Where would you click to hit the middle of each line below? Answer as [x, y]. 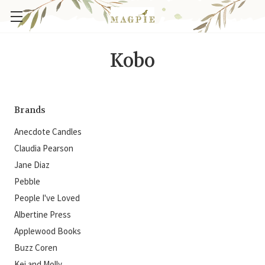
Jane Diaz [32, 165]
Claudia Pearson [44, 148]
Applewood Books [48, 231]
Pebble [27, 181]
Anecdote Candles [48, 132]
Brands [30, 110]
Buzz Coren [36, 248]
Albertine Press [43, 214]
